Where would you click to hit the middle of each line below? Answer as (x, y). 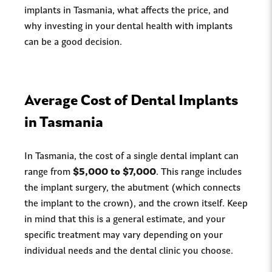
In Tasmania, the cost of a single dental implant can (131, 157)
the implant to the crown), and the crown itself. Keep (136, 204)
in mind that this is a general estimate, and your (124, 220)
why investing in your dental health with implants (128, 27)
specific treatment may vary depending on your (123, 236)
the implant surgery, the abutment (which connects (132, 188)
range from (49, 172)
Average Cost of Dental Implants (131, 101)
